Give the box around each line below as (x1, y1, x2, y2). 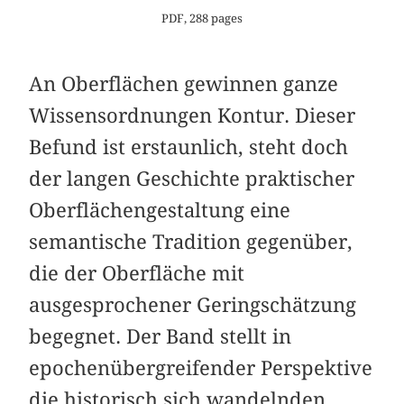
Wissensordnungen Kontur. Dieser (29, 104, 356, 128)
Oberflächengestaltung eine (29, 198, 291, 223)
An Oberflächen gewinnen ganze (29, 72, 339, 96)
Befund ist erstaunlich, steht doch (29, 135, 349, 160)
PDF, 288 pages (161, 11, 243, 26)
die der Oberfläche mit (29, 262, 245, 286)
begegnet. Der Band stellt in (29, 325, 292, 349)
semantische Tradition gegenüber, (29, 230, 353, 254)
